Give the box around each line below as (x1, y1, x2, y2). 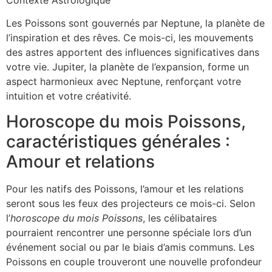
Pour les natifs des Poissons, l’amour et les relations (6, 183, 243, 195)
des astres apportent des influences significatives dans (6, 46, 259, 58)
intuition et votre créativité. (6, 89, 131, 102)
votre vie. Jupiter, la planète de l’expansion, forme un (6, 60, 249, 73)
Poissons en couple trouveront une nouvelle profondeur (6, 256, 262, 268)
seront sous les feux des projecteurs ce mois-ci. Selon (6, 197, 255, 210)
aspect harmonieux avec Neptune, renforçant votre (6, 75, 241, 87)
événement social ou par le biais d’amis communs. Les (6, 241, 254, 254)
